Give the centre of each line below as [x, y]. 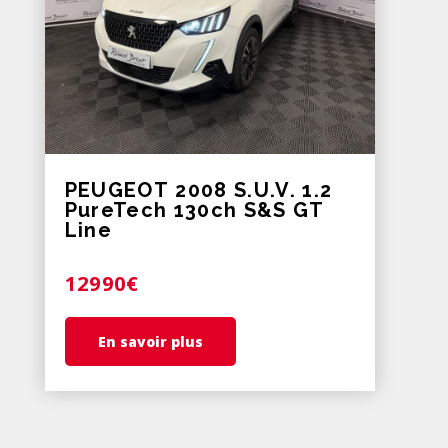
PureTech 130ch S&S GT [194, 209]
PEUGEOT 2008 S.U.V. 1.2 [198, 189]
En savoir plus [150, 341]
